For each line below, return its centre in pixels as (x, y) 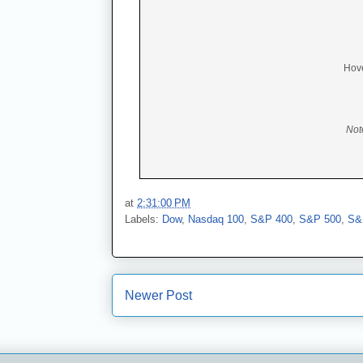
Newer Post (158, 295)
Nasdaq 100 (216, 219)
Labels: (143, 219)
